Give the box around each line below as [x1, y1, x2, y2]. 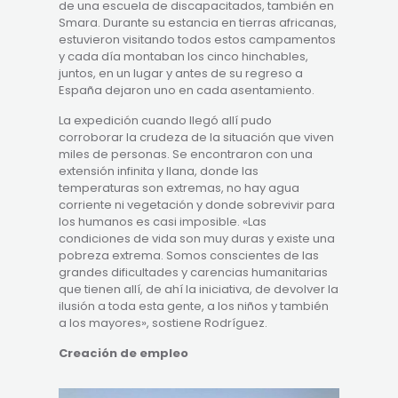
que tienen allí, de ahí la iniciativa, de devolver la [59, 280, 339, 298]
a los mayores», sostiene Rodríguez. [59, 314, 268, 331]
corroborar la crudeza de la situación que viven [59, 128, 335, 146]
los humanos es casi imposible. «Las [59, 212, 267, 230]
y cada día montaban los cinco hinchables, [59, 47, 309, 65]
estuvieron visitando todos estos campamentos [59, 30, 337, 48]
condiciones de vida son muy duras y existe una [59, 229, 336, 247]
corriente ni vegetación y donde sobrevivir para [59, 195, 336, 213]
